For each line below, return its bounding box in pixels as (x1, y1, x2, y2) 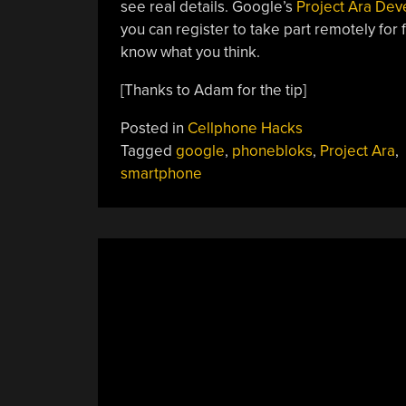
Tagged (120, 141, 176, 160)
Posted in (120, 119, 188, 138)
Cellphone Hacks (187, 119, 303, 138)
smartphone (120, 164, 202, 183)
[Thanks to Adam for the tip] (120, 81, 306, 100)
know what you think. (120, 43, 260, 62)
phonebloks (231, 141, 313, 160)
